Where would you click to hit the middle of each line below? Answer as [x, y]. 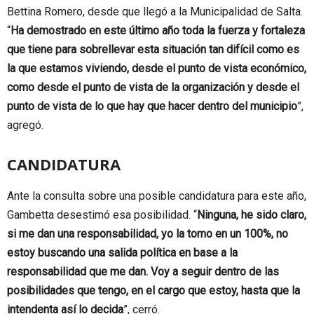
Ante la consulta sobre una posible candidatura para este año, [157, 196]
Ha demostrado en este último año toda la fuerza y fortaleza [158, 30]
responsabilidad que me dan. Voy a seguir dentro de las [143, 271]
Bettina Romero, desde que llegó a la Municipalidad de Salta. [155, 11]
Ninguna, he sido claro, [252, 214]
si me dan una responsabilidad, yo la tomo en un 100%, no [148, 233]
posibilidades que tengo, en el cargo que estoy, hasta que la [153, 290]
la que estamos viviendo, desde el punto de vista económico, [157, 68]
